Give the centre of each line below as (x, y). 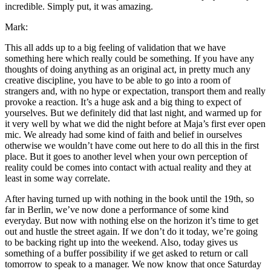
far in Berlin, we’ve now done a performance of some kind (117, 209)
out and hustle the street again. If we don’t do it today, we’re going (131, 231)
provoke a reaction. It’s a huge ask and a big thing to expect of (123, 102)
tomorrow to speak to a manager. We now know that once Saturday (133, 264)
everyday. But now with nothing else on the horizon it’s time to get (132, 220)
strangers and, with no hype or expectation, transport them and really (135, 91)
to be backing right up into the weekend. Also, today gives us (121, 242)
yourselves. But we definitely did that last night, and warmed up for (133, 113)
